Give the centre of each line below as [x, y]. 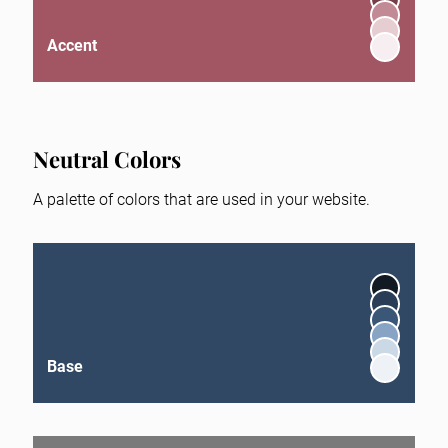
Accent [71, 45]
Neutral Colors [107, 158]
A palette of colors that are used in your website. [202, 199]
